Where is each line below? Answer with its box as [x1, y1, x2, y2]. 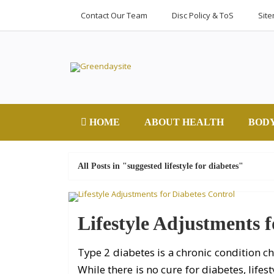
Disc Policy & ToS [172, 10, 234, 21]
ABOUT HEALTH [144, 117, 224, 127]
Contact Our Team [81, 10, 147, 21]
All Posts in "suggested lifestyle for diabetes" [78, 161, 243, 171]
